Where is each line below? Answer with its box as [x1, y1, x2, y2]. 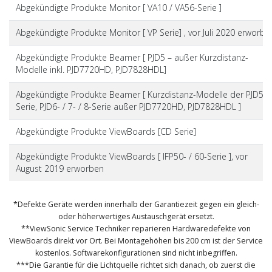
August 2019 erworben [15, 162, 104, 174]
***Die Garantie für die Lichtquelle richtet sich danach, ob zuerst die [16, 259, 256, 270]
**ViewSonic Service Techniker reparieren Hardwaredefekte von [21, 223, 251, 234]
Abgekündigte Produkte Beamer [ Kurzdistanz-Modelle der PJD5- [15, 88, 267, 100]
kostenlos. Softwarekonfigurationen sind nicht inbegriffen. [35, 247, 237, 258]
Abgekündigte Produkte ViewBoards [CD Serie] [15, 125, 196, 137]
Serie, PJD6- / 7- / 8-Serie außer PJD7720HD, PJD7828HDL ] [15, 100, 241, 112]
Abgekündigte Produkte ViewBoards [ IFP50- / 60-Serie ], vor [15, 150, 248, 162]
